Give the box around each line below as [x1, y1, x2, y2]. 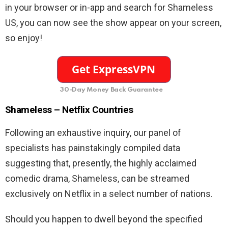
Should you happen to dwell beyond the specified [5, 214, 203, 225]
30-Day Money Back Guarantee [60, 87, 163, 94]
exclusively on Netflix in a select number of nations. [5, 188, 213, 199]
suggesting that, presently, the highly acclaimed [5, 158, 196, 169]
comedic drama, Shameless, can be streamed [5, 173, 189, 184]
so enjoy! [5, 33, 42, 44]
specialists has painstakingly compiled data [5, 142, 180, 154]
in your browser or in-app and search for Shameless [5, 2, 213, 13]
